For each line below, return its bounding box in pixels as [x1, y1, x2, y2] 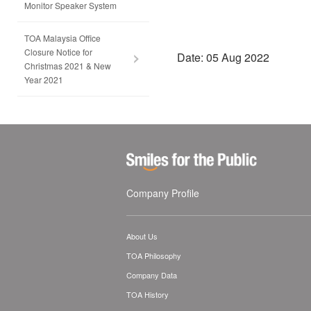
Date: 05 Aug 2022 [177, 49, 269, 66]
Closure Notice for [24, 46, 92, 58]
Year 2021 [24, 74, 63, 85]
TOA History [126, 289, 169, 300]
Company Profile [126, 186, 199, 200]
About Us [126, 230, 158, 242]
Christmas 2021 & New [24, 60, 111, 72]
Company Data [126, 269, 177, 280]
